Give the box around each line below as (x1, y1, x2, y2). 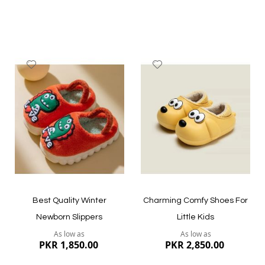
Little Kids (177, 213, 215, 222)
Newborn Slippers (36, 213, 103, 222)
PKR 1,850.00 (38, 238, 98, 252)
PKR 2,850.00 (165, 238, 225, 252)
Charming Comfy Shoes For (143, 196, 248, 205)
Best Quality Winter (32, 196, 106, 205)
